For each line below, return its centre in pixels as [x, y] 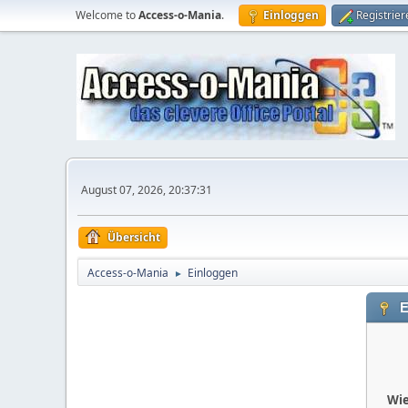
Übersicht [134, 237]
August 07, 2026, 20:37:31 [147, 189]
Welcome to [107, 15]
